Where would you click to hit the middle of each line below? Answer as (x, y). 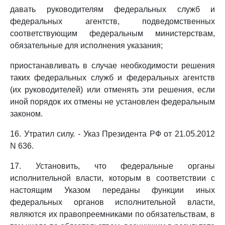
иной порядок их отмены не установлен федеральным (113, 102)
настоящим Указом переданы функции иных (113, 190)
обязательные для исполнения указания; (86, 45)
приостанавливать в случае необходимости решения (113, 66)
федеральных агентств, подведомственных (113, 21)
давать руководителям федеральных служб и (113, 9)
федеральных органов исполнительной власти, (113, 202)
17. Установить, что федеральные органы (113, 166)
